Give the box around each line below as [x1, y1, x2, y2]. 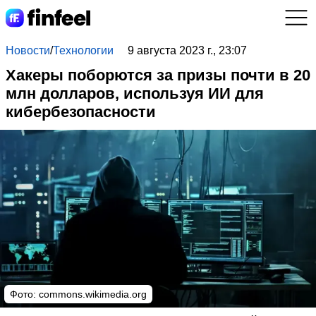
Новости [6, 44, 50, 56]
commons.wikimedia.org [39, 288, 147, 300]
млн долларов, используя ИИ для [6, 85, 264, 102]
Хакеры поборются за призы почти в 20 [6, 66, 310, 84]
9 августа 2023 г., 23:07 [127, 44, 247, 56]
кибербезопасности [6, 103, 156, 121]
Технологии [53, 44, 114, 56]
